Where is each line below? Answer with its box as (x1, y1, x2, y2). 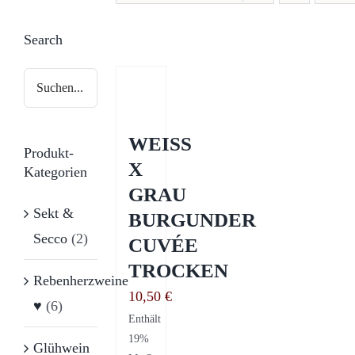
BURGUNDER (128, 208, 257, 231)
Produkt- (24, 144, 74, 161)
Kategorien (24, 163, 87, 180)
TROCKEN (128, 259, 229, 281)
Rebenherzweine (33, 272, 128, 288)
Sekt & (33, 204, 74, 221)
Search (24, 31, 63, 48)
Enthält (128, 311, 162, 325)
